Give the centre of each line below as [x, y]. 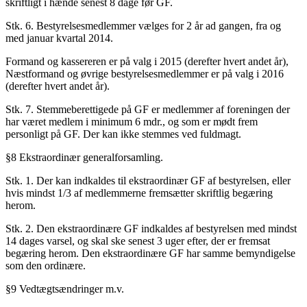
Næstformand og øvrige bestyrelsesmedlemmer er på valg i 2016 [145, 73]
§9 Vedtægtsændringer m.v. [65, 288]
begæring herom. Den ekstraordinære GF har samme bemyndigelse [150, 253]
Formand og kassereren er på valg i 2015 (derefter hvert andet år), [147, 61]
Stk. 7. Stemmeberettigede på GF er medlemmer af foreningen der [148, 109]
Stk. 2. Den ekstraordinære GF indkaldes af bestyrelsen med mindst [151, 228]
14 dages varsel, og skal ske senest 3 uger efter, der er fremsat [138, 241]
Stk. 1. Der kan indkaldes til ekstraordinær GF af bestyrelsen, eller [148, 180]
